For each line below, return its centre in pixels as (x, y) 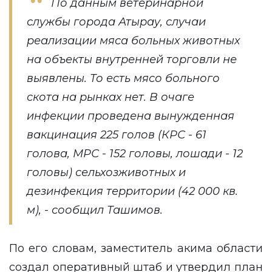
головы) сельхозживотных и (106, 172)
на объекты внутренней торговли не (132, 59)
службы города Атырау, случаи (116, 22)
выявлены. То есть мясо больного (123, 78)
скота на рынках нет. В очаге (110, 97)
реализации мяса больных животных (133, 41)
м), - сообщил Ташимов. (96, 210)
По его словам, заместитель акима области (136, 248)
